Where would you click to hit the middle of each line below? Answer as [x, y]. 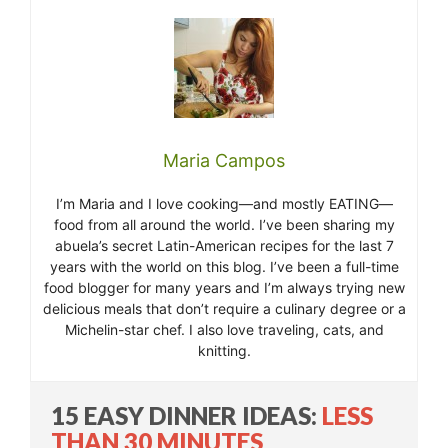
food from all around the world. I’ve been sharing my [224, 225]
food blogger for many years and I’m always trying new [224, 288]
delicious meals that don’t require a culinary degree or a [224, 309]
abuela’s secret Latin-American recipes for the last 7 [224, 246]
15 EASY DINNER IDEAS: [186, 416]
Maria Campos [224, 161]
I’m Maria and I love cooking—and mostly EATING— [224, 204]
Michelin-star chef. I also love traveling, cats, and [224, 330]
